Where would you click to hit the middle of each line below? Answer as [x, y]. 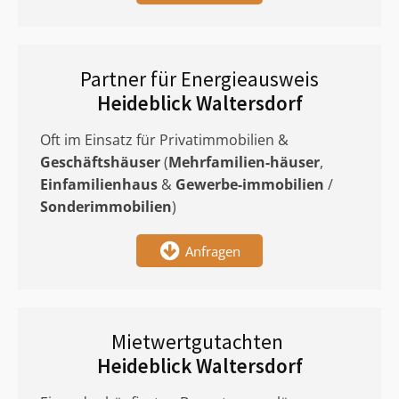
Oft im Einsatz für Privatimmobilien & [164, 140]
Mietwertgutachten [199, 342]
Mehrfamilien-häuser [244, 162]
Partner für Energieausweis [199, 79]
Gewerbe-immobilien [250, 184]
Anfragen [213, 251]
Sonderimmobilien [106, 207]
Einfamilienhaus [99, 184]
